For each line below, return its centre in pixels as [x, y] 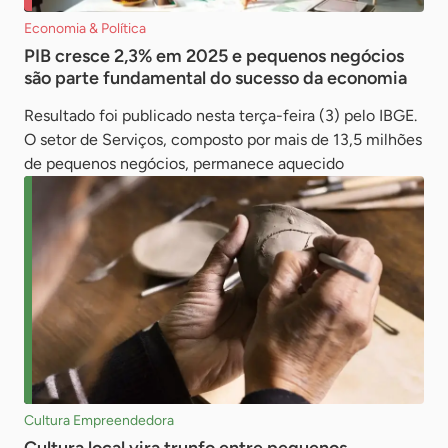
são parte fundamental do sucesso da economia [215, 77]
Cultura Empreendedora [99, 421]
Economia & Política [85, 28]
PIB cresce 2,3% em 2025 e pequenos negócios [214, 55]
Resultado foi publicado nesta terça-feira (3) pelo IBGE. [220, 115]
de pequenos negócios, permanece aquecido [184, 163]
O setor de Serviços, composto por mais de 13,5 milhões [223, 139]
